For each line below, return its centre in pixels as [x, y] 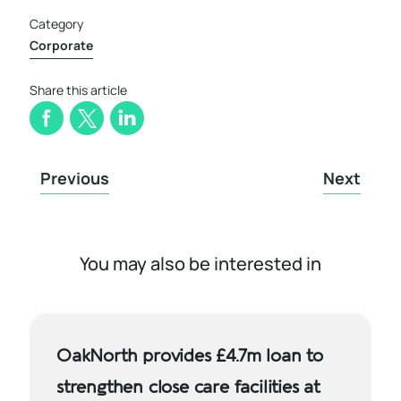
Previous [75, 178]
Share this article [78, 90]
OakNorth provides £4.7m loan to [190, 356]
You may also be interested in [200, 264]
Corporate [61, 45]
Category [56, 24]
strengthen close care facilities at [188, 387]
